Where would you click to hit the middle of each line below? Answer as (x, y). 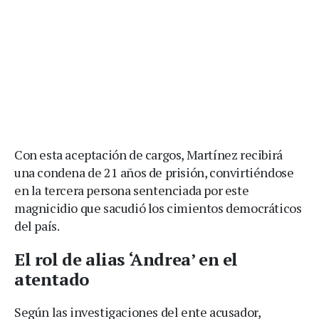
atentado (52, 279)
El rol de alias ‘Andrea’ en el (126, 259)
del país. (37, 225)
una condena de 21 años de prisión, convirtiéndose (154, 172)
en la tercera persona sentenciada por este (132, 190)
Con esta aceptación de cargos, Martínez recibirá (148, 154)
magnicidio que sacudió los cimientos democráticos (158, 208)
